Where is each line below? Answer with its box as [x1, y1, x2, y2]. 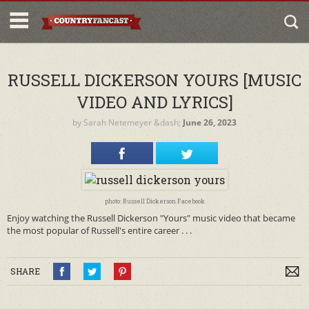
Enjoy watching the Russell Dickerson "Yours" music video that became [7, 212, 295, 224]
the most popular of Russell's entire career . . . [7, 224, 192, 237]
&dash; [152, 117, 183, 128]
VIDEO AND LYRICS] [76, 91, 233, 113]
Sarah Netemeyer [83, 117, 152, 128]
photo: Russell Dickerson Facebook [104, 197, 205, 205]
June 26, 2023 [183, 117, 237, 128]
